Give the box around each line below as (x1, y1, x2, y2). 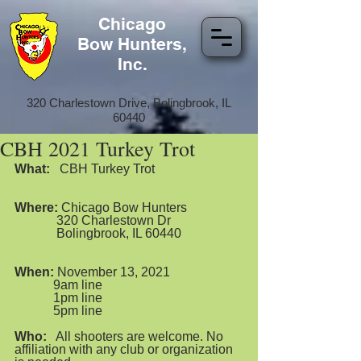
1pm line (53, 291, 102, 305)
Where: (15, 201, 58, 214)
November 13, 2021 (54, 265, 170, 279)
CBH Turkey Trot (50, 162, 161, 176)
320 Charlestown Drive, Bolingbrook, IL (26, 96, 231, 110)
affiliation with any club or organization (15, 342, 236, 356)
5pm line (53, 304, 102, 317)
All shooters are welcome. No (47, 330, 226, 343)
